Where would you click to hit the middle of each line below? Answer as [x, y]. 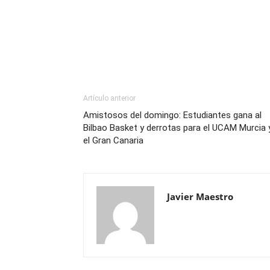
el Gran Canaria [113, 140]
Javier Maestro [200, 196]
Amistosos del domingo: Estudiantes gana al [172, 115]
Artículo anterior [109, 98]
